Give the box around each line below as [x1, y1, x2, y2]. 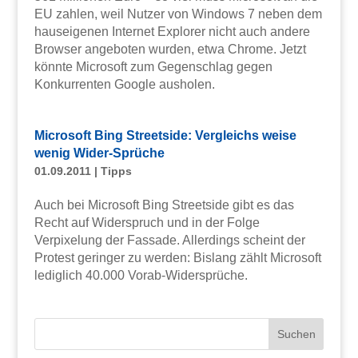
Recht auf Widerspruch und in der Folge [34, 216, 260, 230]
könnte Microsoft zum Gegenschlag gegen [34, 60, 272, 74]
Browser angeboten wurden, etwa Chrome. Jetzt [34, 42, 306, 57]
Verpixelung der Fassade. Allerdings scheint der [34, 233, 305, 248]
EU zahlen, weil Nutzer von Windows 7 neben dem [34, 7, 322, 22]
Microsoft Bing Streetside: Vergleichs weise [34, 129, 296, 143]
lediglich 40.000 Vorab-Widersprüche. [34, 268, 248, 283]
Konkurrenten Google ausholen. [34, 78, 215, 92]
